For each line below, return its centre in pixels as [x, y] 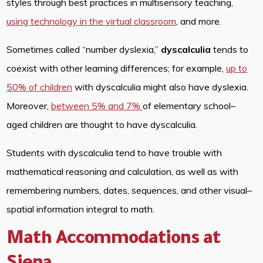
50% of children [40, 87]
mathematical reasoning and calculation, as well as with [123, 172]
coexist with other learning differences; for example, [117, 68]
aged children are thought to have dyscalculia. [103, 125]
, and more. [200, 21]
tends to [230, 50]
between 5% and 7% [97, 106]
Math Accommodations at [114, 240]
